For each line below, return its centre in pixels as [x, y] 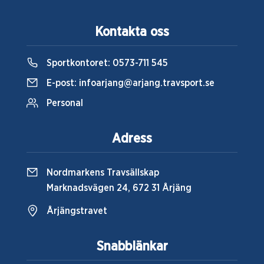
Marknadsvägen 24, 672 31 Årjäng [119, 188]
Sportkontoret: [78, 63]
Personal [65, 103]
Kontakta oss [132, 32]
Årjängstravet [77, 211]
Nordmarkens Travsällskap [103, 173]
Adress [132, 138]
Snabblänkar [132, 246]
